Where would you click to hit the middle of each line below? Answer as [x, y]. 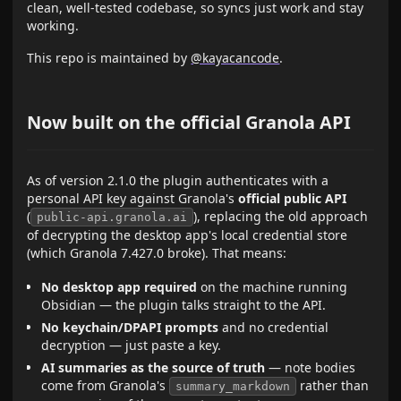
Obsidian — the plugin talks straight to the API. [184, 305]
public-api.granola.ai [112, 217]
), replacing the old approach [281, 216]
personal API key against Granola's [133, 198]
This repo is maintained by [109, 58]
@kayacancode [235, 58]
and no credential [274, 328]
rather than [333, 385]
